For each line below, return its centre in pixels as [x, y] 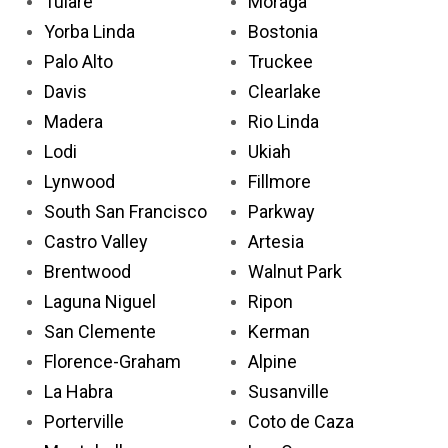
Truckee [280, 61]
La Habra [78, 391]
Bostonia [283, 31]
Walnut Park [295, 271]
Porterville [84, 421]
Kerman [279, 331]
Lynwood [79, 181]
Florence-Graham [112, 361]
